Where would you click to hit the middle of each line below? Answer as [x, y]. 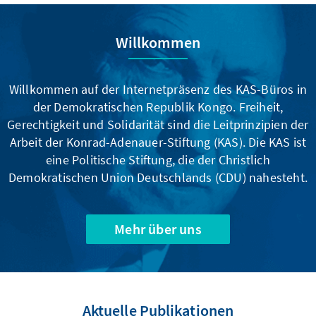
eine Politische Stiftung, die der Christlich [158, 159]
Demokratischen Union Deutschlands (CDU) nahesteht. [158, 177]
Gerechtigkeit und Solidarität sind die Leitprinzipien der [158, 124]
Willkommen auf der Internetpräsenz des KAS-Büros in [158, 89]
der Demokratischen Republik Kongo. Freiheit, [158, 107]
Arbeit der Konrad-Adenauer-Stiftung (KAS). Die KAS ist [158, 142]
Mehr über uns [158, 229]
